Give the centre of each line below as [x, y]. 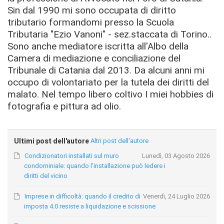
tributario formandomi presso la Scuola [91, 22]
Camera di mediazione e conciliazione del [94, 58]
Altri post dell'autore [120, 141]
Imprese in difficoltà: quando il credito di [83, 196]
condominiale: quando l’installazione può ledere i [95, 166]
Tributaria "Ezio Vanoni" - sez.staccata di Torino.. [109, 34]
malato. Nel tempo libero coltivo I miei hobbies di [110, 94]
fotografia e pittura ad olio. [65, 106]
